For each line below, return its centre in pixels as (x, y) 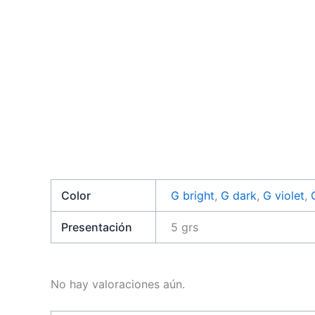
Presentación (97, 227)
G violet (284, 195)
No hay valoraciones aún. (118, 284)
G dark (239, 195)
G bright (193, 195)
